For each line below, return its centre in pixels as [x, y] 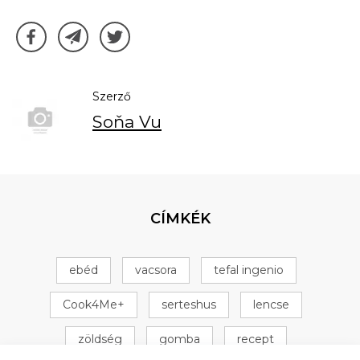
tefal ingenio [248, 270]
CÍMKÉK [180, 219]
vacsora [155, 270]
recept [256, 340]
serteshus [189, 305]
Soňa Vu [127, 122]
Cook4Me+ [94, 305]
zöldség [100, 340]
